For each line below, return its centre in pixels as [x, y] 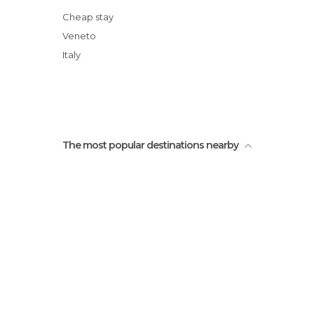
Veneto [82, 36]
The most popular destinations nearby [150, 145]
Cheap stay [91, 17]
